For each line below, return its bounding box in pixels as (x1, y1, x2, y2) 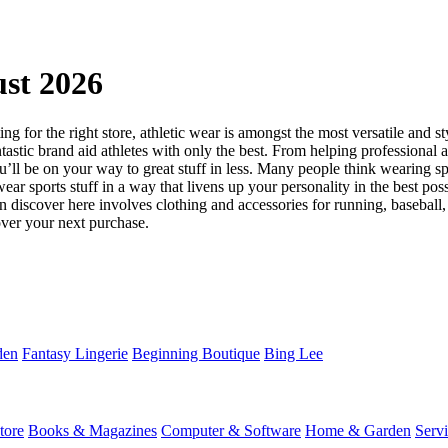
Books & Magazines (28, 422, 157, 440)
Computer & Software (161, 422, 301, 440)
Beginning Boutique (132, 344, 260, 362)
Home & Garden (305, 422, 411, 440)
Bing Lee (264, 344, 323, 362)
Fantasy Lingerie (22, 344, 128, 362)
